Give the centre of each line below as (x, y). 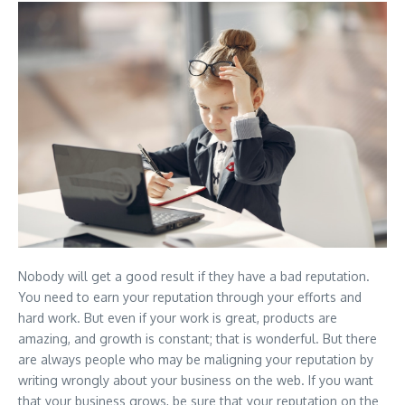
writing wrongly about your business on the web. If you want (196, 380)
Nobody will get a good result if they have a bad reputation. (194, 276)
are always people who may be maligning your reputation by (196, 359)
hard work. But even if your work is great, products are (178, 317)
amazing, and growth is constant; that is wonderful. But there (198, 338)
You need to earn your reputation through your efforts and (190, 297)
